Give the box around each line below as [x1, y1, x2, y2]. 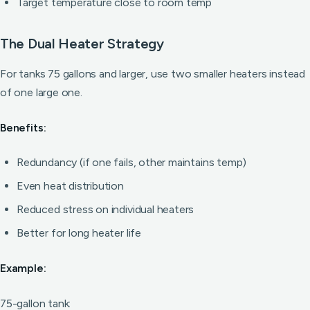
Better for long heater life [17, 226, 141, 239]
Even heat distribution [17, 179, 124, 192]
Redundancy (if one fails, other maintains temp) [17, 156, 247, 169]
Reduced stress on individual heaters [17, 203, 194, 216]
